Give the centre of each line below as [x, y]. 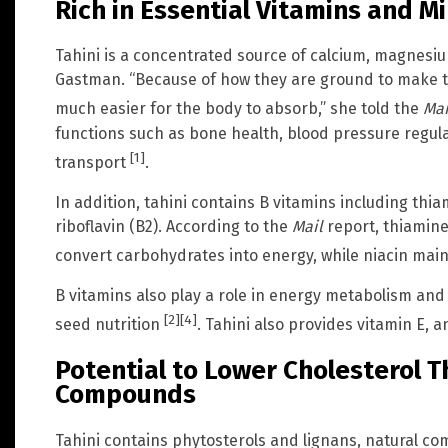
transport [92, 162]
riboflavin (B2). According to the [173, 226]
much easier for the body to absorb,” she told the [239, 109]
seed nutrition [109, 325]
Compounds [125, 395]
